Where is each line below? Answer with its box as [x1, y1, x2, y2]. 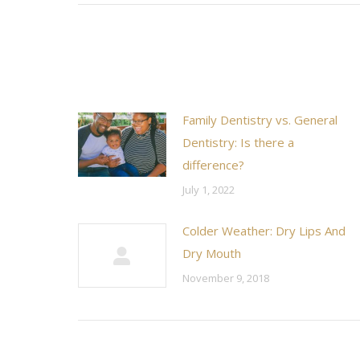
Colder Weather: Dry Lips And [182, 223, 346, 239]
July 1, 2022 [182, 182, 235, 197]
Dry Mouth [182, 245, 241, 261]
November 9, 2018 [182, 271, 269, 285]
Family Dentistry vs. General [182, 112, 337, 128]
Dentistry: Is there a [182, 134, 294, 150]
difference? [182, 157, 244, 173]
